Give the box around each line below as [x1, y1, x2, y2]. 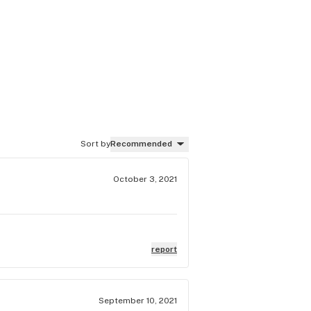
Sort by [81, 139, 110, 149]
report [151, 244, 177, 254]
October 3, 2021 [113, 174, 177, 184]
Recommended [110, 139, 172, 149]
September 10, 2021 [99, 295, 177, 305]
